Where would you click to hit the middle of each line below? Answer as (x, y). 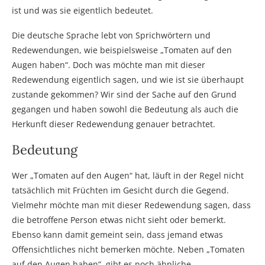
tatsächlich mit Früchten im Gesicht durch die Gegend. (120, 190)
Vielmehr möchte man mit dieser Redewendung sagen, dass (131, 205)
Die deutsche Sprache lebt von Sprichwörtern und (111, 35)
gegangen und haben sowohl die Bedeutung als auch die (125, 109)
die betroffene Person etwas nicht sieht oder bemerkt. (119, 219)
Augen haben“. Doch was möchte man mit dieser (109, 64)
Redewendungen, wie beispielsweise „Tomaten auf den (122, 50)
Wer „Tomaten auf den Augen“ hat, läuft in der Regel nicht (128, 175)
